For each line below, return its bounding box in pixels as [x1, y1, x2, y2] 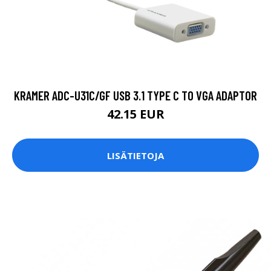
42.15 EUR [106, 106, 165, 123]
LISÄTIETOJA [107, 149, 164, 162]
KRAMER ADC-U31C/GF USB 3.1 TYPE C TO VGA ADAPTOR [14, 88, 257, 103]
